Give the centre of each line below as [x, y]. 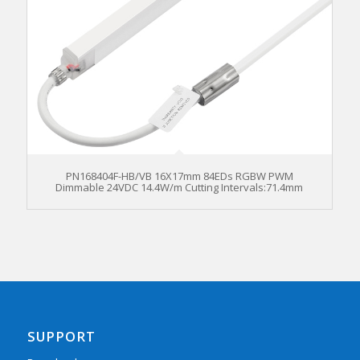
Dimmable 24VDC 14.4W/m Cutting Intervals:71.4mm [180, 187]
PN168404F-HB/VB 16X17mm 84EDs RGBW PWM [179, 176]
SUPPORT [61, 336]
